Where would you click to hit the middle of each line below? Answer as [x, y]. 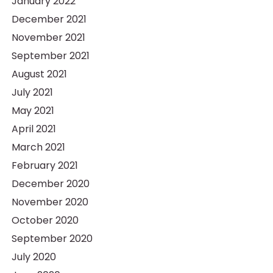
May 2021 [33, 111]
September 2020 [52, 239]
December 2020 [50, 184]
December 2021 [49, 19]
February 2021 [44, 165]
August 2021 [39, 74]
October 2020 [45, 220]
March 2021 [38, 147]
